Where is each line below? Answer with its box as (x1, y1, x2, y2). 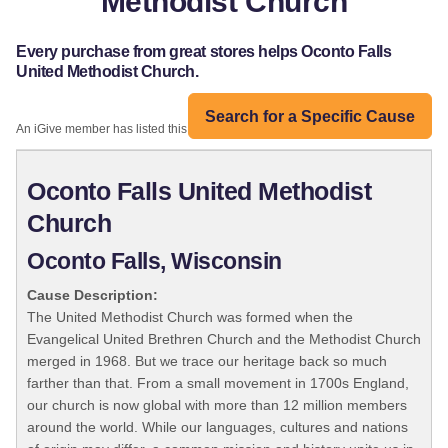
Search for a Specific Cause (205, 107, 415, 125)
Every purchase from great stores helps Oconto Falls (16, 43, 392, 61)
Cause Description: (27, 287, 158, 304)
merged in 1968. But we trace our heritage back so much (27, 353, 387, 370)
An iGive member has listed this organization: (16, 122, 261, 137)
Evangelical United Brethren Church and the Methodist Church (27, 331, 421, 348)
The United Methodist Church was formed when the (27, 309, 353, 326)
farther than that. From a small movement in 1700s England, (27, 375, 409, 392)
